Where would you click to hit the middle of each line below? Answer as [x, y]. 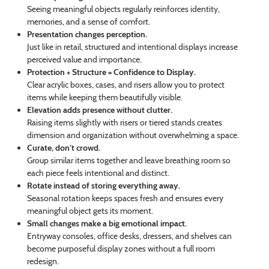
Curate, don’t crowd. [63, 148]
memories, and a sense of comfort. [88, 22]
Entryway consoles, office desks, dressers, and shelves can [129, 236]
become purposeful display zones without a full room [121, 249]
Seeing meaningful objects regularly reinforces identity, [123, 9]
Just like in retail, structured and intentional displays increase [132, 47]
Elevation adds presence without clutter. [99, 110]
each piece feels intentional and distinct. [98, 173]
